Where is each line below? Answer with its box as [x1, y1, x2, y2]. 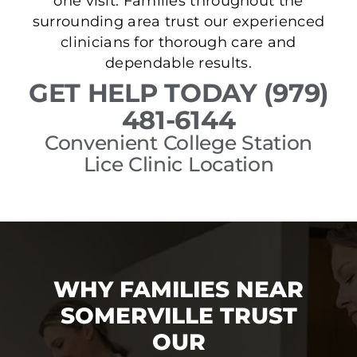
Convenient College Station [44, 131, 313, 155]
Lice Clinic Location [83, 152, 274, 177]
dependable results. [105, 54, 252, 72]
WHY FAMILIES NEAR [53, 276, 304, 304]
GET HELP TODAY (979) [28, 77, 328, 109]
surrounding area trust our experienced [32, 13, 325, 30]
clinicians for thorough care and [61, 33, 296, 51]
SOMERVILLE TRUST [60, 302, 297, 330]
